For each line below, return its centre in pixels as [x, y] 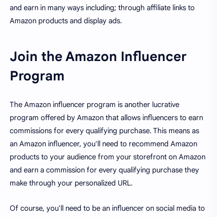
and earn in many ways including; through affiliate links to [102, 8]
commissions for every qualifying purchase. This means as [104, 131]
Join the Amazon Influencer [98, 57]
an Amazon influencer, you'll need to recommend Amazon [103, 144]
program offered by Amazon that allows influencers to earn [106, 117]
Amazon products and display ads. [66, 21]
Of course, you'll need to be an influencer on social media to [107, 209]
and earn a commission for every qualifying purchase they [104, 170]
